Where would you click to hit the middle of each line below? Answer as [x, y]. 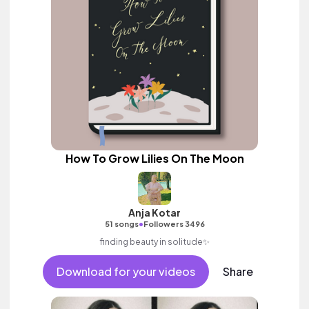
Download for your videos [126, 271]
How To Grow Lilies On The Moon [154, 158]
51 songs [121, 224]
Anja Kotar [154, 212]
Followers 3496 [174, 224]
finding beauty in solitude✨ [154, 242]
